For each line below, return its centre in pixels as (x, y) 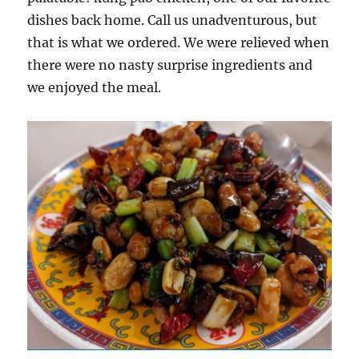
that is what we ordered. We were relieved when (179, 43)
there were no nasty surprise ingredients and (170, 65)
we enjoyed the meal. (95, 88)
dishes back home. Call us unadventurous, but (173, 20)
